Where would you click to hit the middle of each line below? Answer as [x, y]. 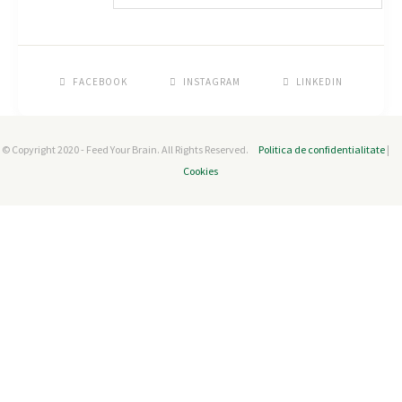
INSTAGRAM [211, 81]
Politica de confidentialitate [322, 149]
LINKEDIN [319, 81]
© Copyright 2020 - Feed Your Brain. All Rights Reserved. [126, 149]
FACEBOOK [100, 81]
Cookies [201, 170]
